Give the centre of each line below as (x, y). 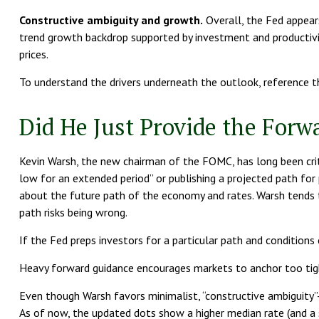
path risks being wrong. (73, 212)
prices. (33, 54)
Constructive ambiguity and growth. (111, 20)
